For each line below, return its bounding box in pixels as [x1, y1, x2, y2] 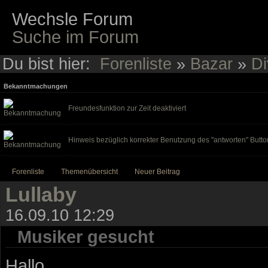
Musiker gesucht [17, 226, 154, 246]
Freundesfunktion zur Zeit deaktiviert [68, 103, 186, 112]
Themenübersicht [61, 167, 118, 176]
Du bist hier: [2, 54, 100, 73]
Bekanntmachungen [4, 82, 68, 90]
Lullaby [5, 182, 77, 206]
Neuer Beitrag [135, 167, 180, 176]
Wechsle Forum [12, 9, 133, 29]
